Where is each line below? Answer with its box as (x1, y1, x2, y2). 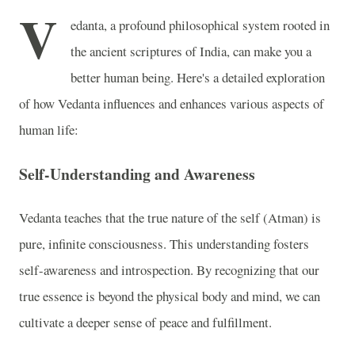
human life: (19, 120, 78, 139)
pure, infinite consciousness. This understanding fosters (19, 235, 309, 254)
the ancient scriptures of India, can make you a (71, 42, 311, 60)
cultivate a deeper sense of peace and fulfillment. (19, 313, 272, 332)
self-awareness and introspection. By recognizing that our (19, 261, 319, 280)
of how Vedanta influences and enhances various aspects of (19, 94, 324, 113)
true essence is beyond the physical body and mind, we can (19, 287, 320, 306)
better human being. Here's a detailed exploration (71, 68, 325, 86)
